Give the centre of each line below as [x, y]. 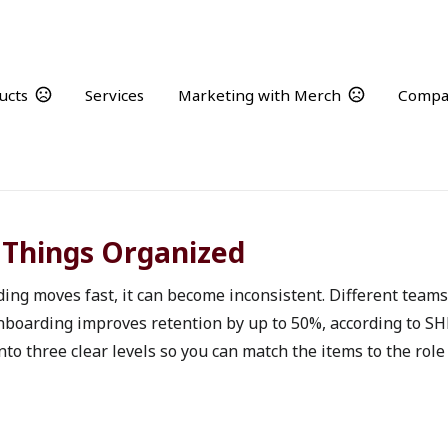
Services [114, 95]
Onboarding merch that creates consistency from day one [223, 201]
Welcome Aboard [224, 165]
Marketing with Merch [259, 95]
